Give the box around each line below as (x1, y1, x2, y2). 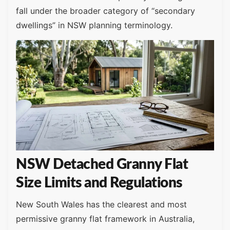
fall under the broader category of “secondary (16, 6, 195, 16)
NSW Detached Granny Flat (16, 157, 188, 172)
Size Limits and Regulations (16, 176, 182, 190)
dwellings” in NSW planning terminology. (16, 20, 172, 31)
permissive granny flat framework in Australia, (16, 214, 195, 224)
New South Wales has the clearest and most (16, 199, 187, 210)
